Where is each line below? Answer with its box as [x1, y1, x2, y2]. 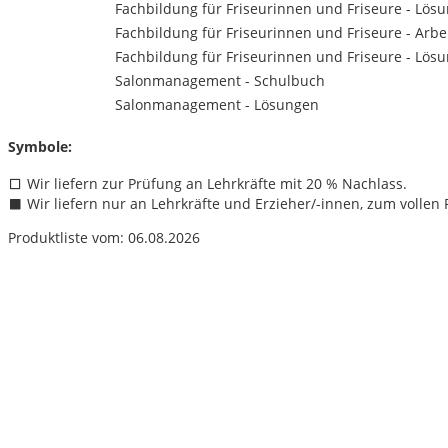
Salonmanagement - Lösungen [115, 95, 319, 115]
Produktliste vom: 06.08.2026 [8, 228, 200, 248]
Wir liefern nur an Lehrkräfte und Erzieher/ [23, 194, 316, 214]
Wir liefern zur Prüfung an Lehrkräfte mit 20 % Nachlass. [23, 174, 407, 194]
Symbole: [8, 136, 72, 156]
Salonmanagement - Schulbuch [115, 71, 325, 91]
